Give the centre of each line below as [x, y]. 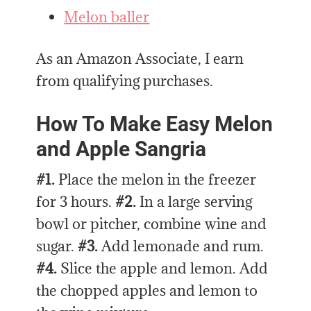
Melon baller [107, 17]
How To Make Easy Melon [155, 124]
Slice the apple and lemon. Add [163, 269]
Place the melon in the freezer [156, 180]
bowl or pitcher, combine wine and [152, 224]
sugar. [57, 246]
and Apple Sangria [121, 149]
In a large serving [196, 202]
